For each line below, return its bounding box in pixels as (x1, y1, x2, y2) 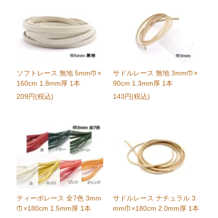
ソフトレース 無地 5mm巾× (17, 69, 102, 77)
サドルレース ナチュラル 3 (112, 194, 196, 202)
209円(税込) (17, 92, 54, 101)
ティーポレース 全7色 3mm (17, 194, 102, 202)
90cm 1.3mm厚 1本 (112, 79, 173, 88)
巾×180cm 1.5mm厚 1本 (17, 204, 91, 213)
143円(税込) (112, 92, 150, 101)
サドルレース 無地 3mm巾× (112, 69, 198, 77)
